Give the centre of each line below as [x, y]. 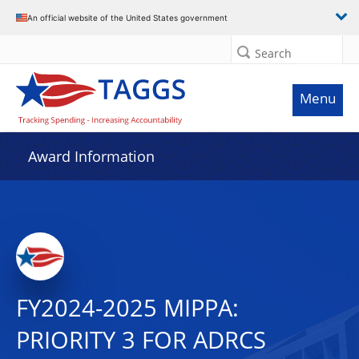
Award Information [91, 156]
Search [273, 53]
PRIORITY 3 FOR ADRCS [141, 340]
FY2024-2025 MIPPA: [127, 308]
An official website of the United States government [127, 17]
